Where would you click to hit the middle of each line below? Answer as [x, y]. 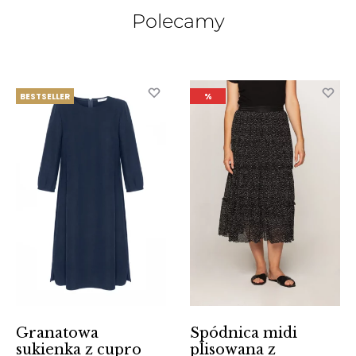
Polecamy [178, 21]
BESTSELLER [45, 97]
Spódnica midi [244, 333]
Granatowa [57, 333]
